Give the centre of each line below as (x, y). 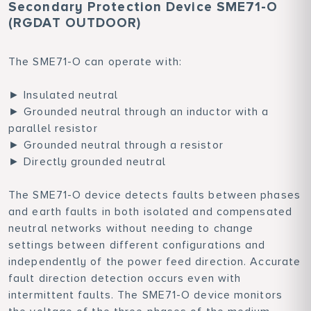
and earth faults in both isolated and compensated (150, 212)
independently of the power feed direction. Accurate (155, 262)
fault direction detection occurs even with (125, 278)
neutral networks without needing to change (131, 228)
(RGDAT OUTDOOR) (75, 23)
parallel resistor (53, 128)
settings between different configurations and (137, 245)
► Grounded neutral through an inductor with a (139, 112)
